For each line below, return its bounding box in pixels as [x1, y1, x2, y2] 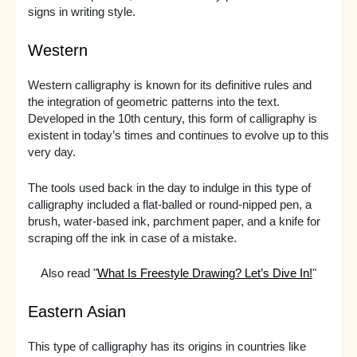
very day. [27, 146, 76, 159]
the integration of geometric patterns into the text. [27, 96, 280, 109]
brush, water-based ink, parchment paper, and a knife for [27, 214, 320, 228]
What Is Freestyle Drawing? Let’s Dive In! [97, 267, 312, 280]
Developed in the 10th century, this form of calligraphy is [27, 112, 317, 126]
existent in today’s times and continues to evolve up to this [27, 129, 329, 143]
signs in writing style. [27, 6, 135, 19]
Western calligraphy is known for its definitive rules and [27, 79, 312, 92]
